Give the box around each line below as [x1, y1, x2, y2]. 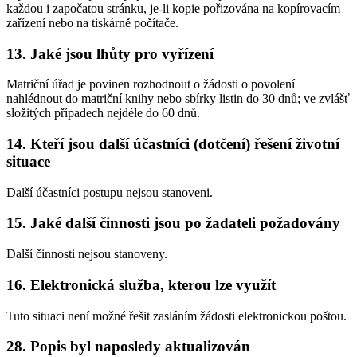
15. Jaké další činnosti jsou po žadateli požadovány [6, 214, 340, 232]
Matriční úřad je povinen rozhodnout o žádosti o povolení [6, 77, 295, 92]
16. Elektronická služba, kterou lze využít [6, 276, 276, 293]
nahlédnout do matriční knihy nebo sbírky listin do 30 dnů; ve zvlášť [6, 92, 350, 106]
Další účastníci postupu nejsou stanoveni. [6, 185, 213, 199]
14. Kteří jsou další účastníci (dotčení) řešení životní [6, 135, 339, 152]
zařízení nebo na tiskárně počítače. [6, 15, 178, 29]
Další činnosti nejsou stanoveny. [6, 247, 167, 261]
